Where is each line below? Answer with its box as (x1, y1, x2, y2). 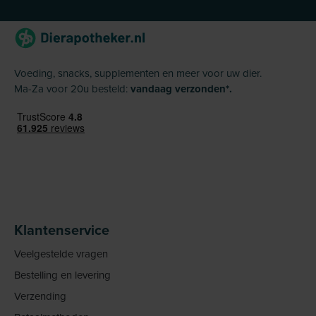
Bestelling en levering (14, 267, 111, 283)
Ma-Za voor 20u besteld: (14, 81, 130, 97)
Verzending (14, 288, 66, 304)
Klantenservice (14, 219, 109, 241)
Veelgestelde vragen (14, 246, 108, 262)
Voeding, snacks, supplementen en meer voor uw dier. (14, 66, 262, 81)
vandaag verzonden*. (130, 81, 232, 97)
